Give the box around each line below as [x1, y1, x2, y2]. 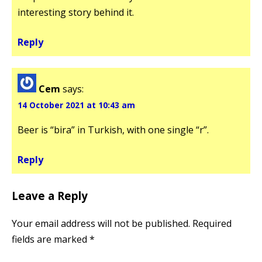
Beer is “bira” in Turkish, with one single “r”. [18, 123, 209, 136]
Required [192, 216, 232, 230]
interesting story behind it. [18, 5, 134, 19]
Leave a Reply [12, 188, 88, 203]
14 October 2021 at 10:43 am [18, 99, 135, 111]
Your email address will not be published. [12, 216, 190, 230]
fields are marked [12, 232, 89, 246]
